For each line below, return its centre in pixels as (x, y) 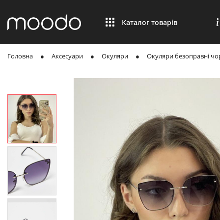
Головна (20, 56)
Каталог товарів (150, 22)
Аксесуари (67, 56)
